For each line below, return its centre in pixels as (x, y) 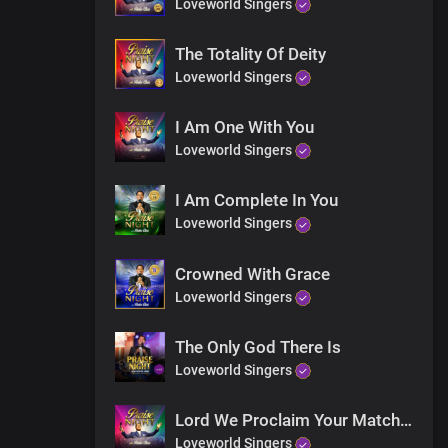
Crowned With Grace (252, 273)
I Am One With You (244, 127)
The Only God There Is (258, 347)
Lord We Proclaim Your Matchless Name (406, 420)
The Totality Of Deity (250, 53)
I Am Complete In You (256, 200)
